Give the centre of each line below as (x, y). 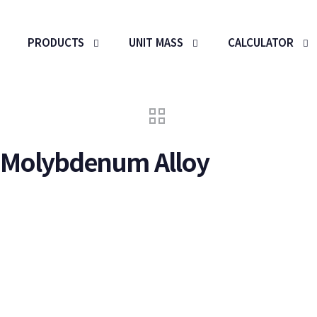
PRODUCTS (56, 42)
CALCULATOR (261, 42)
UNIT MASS (156, 42)
